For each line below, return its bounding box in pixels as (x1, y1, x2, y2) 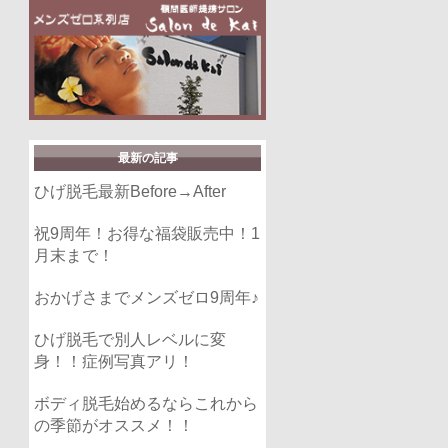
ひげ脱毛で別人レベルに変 (34, 330, 227, 348)
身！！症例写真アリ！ (34, 352, 195, 370)
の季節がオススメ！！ (34, 416, 195, 434)
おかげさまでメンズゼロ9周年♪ (34, 288, 260, 306)
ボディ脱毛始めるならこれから (34, 394, 259, 412)
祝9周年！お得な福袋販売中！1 (34, 224, 261, 242)
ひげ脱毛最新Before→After (34, 182, 227, 200)
